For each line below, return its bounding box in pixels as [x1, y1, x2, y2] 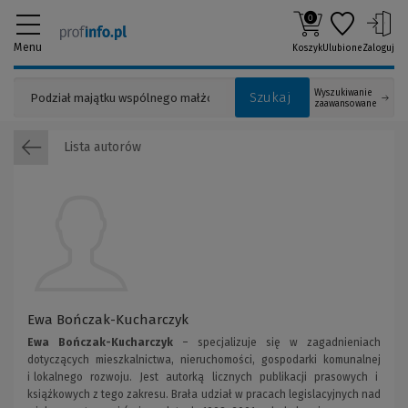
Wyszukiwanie [314, 87, 372, 98]
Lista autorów [60, 138, 141, 155]
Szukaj [250, 89, 291, 106]
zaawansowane [314, 98, 377, 109]
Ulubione [322, 43, 362, 54]
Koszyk [292, 43, 322, 54]
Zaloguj [362, 43, 394, 54]
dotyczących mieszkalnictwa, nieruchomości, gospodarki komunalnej [27, 353, 381, 366]
